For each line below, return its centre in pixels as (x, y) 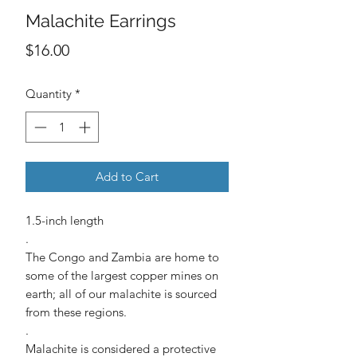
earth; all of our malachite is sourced (121, 293)
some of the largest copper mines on (122, 275)
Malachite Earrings (101, 21)
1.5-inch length (65, 220)
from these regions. (76, 312)
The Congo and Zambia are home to (122, 257)
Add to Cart (127, 176)
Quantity (49, 94)
